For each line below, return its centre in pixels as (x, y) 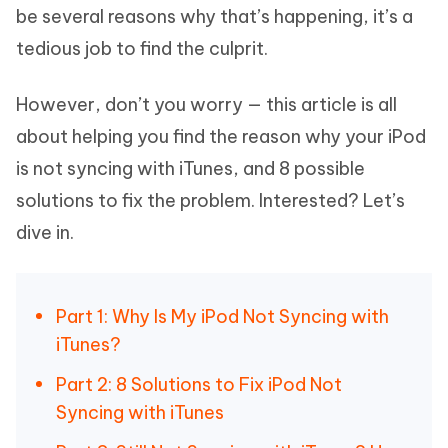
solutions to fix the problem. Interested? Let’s (210, 200)
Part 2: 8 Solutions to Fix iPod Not (199, 384)
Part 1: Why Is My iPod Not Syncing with (222, 316)
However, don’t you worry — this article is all (206, 104)
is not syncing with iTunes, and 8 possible (190, 168)
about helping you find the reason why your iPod (221, 136)
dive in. (45, 232)
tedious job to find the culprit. (142, 48)
